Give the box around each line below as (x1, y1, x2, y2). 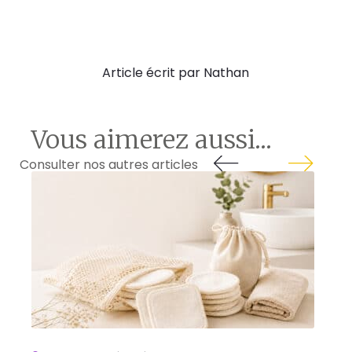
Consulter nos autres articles (19, 155, 198, 174)
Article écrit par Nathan (102, 63, 250, 82)
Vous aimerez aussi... (31, 123, 272, 156)
